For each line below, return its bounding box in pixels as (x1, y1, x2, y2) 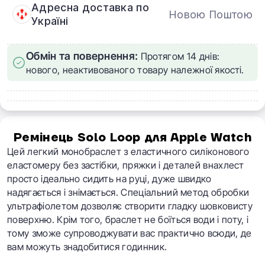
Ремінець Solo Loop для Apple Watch (14, 130, 251, 146)
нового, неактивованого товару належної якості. (26, 64, 244, 76)
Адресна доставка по (31, 1, 150, 14)
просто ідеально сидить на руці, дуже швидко (7, 173, 212, 185)
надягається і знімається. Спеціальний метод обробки (7, 186, 250, 198)
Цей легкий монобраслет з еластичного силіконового (7, 146, 250, 157)
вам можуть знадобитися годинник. (7, 241, 167, 253)
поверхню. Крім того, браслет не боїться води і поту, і (7, 214, 249, 225)
